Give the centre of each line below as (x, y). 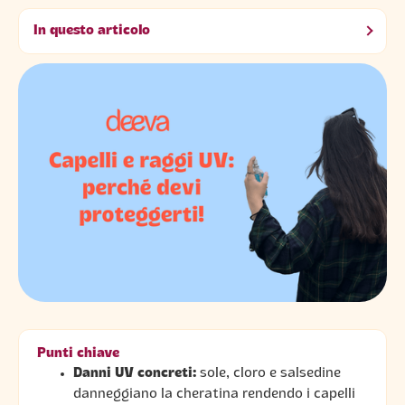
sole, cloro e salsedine (268, 373)
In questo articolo (92, 31)
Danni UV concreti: (135, 373)
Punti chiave (78, 353)
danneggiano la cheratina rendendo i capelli (214, 394)
